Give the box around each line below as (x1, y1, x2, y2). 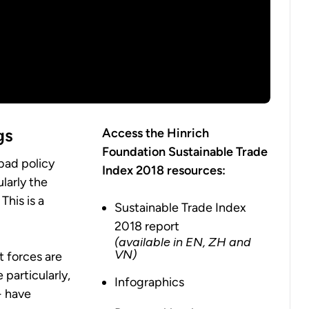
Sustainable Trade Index (114, 199, 247, 215)
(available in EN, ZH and (114, 234, 252, 250)
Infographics (114, 274, 185, 290)
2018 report (114, 218, 180, 234)
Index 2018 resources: (102, 162, 226, 178)
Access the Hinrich (102, 125, 210, 141)
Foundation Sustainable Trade (102, 143, 268, 159)
